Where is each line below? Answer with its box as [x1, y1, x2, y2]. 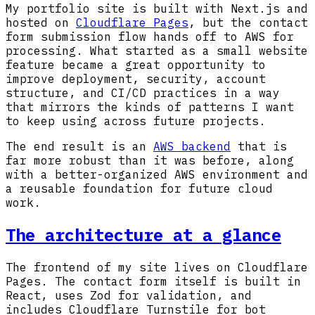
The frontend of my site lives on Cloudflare [6, 260, 308, 275]
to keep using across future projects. [6, 114, 266, 129]
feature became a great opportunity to [6, 58, 266, 72]
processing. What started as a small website [6, 44, 308, 58]
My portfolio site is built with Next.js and [6, 1, 308, 16]
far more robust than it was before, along [6, 153, 294, 168]
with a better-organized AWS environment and [6, 167, 308, 182]
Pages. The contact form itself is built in [6, 274, 301, 289]
